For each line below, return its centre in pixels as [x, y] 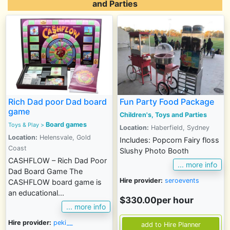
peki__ [63, 222]
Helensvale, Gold [64, 138]
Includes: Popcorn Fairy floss [169, 140]
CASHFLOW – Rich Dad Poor [57, 161]
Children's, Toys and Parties [163, 115]
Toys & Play [24, 125]
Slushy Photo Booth [154, 151]
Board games [66, 125]
